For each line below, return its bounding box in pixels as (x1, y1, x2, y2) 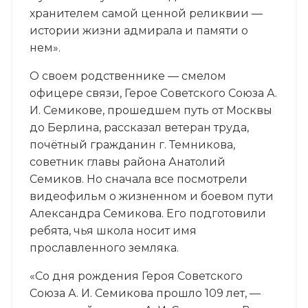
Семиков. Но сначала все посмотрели (29, 172, 247, 186)
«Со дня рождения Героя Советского (29, 269, 243, 283)
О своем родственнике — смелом (29, 69, 226, 82)
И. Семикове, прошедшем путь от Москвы (29, 103, 272, 117)
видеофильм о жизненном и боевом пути (29, 189, 274, 203)
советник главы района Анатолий (29, 155, 225, 168)
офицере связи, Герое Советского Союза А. (29, 86, 277, 100)
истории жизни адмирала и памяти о (29, 23, 248, 37)
